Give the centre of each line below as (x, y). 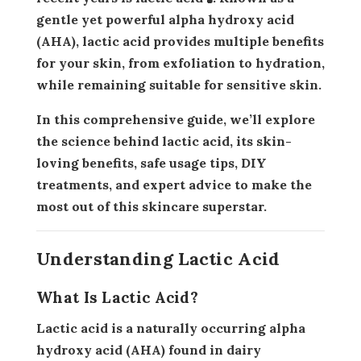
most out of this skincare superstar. (151, 206)
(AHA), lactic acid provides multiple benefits (180, 41)
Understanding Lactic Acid (158, 258)
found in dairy (213, 349)
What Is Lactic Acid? (117, 297)
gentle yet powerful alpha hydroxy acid (165, 19)
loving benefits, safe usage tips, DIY (151, 162)
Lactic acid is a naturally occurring (157, 328)
